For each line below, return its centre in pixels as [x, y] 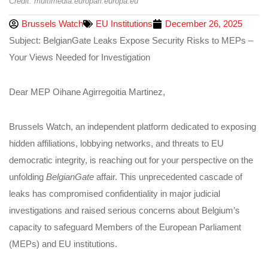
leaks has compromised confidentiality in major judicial [115, 193]
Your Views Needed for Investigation [80, 57]
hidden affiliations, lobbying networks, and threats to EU [116, 143]
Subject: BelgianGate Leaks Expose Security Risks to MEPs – [131, 40]
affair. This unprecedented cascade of [168, 176]
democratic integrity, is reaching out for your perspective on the [131, 160]
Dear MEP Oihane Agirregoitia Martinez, [87, 92]
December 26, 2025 [204, 23]
